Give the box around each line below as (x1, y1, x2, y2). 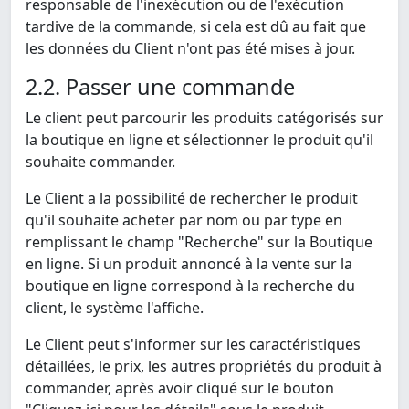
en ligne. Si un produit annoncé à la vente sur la (26, 254, 352, 275)
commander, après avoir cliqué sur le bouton (26, 378, 334, 399)
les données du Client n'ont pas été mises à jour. (26, 38, 355, 59)
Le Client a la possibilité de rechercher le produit (26, 188, 358, 209)
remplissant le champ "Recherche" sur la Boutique (26, 232, 372, 253)
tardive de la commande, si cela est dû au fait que (26, 16, 366, 37)
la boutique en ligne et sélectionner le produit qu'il (26, 130, 373, 151)
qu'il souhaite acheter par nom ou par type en (26, 210, 342, 231)
